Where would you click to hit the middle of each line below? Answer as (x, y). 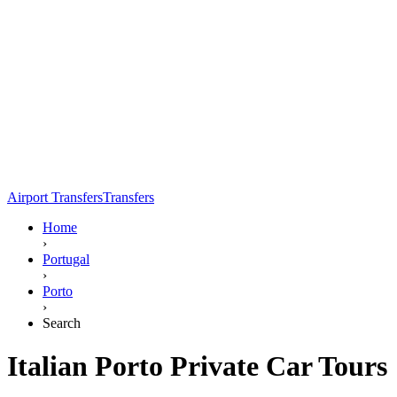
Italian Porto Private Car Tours (197, 366)
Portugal (66, 259)
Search (62, 323)
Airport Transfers (55, 197)
